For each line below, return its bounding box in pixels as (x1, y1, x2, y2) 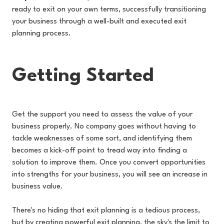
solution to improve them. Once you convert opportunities (12, 159, 205, 166)
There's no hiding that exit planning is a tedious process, (12, 207, 200, 214)
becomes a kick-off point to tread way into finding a (12, 147, 187, 154)
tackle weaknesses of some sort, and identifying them (12, 135, 192, 142)
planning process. (12, 30, 71, 37)
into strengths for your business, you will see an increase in (12, 171, 207, 178)
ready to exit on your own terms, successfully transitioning (12, 6, 206, 13)
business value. (12, 183, 63, 190)
